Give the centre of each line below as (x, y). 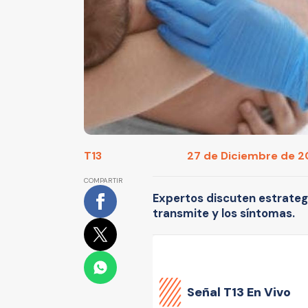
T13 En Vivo (257, 292)
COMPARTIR (103, 181)
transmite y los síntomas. (224, 213)
